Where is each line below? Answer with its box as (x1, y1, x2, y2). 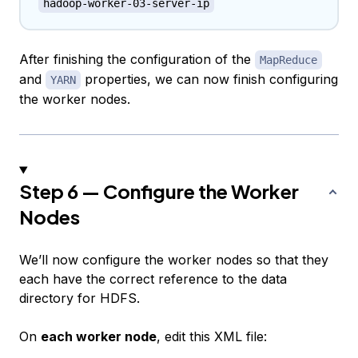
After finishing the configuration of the (19, 51, 255, 68)
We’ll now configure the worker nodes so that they (19, 252, 328, 268)
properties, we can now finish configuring (81, 71, 338, 88)
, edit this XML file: (157, 328, 267, 345)
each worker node (41, 328, 157, 345)
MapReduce (260, 54, 317, 67)
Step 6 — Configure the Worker (19, 179, 299, 204)
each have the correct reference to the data (19, 271, 287, 288)
